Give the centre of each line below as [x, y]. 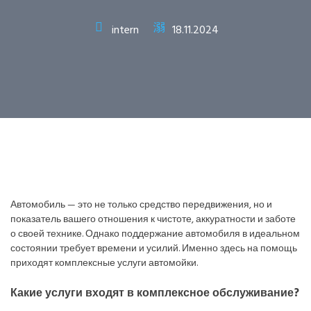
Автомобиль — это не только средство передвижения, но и [141, 205]
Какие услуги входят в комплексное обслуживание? [155, 294]
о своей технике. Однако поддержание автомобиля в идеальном [155, 235]
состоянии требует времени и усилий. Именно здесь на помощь [154, 249]
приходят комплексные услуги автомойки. [104, 264]
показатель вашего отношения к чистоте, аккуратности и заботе [153, 220]
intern [125, 30]
